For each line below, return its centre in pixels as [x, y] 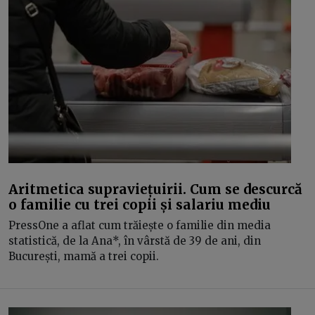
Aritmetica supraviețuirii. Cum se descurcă [155, 189]
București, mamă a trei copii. [85, 256]
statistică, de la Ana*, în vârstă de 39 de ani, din [135, 241]
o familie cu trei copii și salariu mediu [140, 204]
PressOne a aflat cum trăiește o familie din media [140, 225]
